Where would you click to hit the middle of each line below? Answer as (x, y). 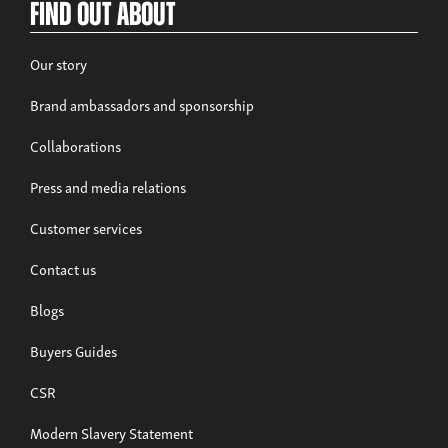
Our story (58, 62)
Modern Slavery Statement (111, 431)
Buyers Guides (73, 349)
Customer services (86, 226)
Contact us (63, 267)
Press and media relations (108, 185)
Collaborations (75, 144)
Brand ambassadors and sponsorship (142, 103)
